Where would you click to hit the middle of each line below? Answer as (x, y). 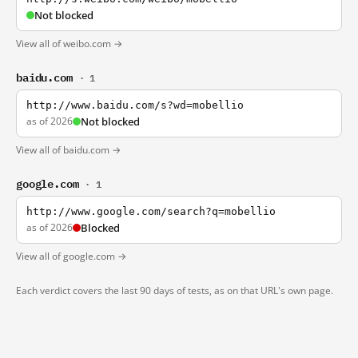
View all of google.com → (71, 256)
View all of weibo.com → (69, 44)
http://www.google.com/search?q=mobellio (151, 211)
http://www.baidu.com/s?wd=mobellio (135, 105)
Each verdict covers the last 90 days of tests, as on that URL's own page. (175, 290)
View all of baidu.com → (68, 150)
